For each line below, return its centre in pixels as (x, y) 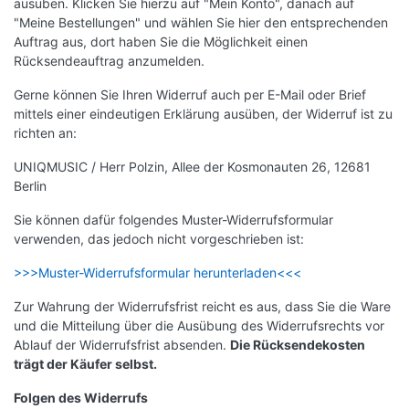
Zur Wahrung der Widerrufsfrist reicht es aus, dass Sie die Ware (202, 307)
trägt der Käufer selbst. (85, 364)
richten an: (45, 133)
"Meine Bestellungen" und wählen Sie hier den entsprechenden (201, 23)
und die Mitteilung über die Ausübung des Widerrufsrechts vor (199, 326)
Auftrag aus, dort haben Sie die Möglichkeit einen (161, 42)
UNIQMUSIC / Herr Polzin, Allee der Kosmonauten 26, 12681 (192, 167)
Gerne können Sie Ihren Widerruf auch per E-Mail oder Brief (190, 95)
